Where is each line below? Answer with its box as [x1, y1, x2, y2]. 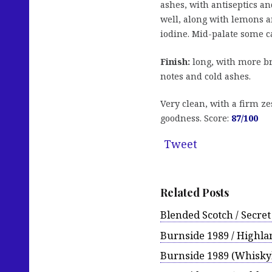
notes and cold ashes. [160, 70, 251, 82]
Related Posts [160, 185, 229, 200]
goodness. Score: [160, 112, 231, 124]
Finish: [160, 55, 190, 67]
